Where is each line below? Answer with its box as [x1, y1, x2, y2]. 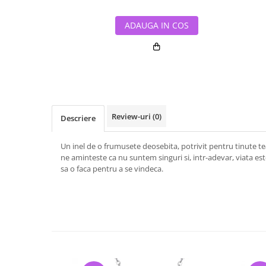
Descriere [61, 113, 96, 123]
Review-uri [112, 111, 153, 122]
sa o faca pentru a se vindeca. [61, 163, 163, 174]
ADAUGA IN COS [124, 20, 189, 31]
